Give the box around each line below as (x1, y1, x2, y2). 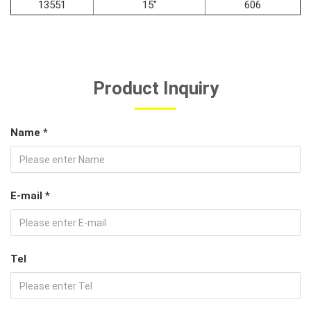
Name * (10, 126, 48, 140)
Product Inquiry (92, 78, 219, 99)
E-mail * (10, 190, 50, 203)
